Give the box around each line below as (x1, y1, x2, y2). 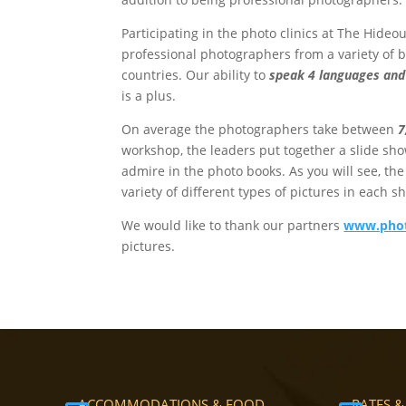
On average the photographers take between (121, 120, 399, 138)
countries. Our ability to (121, 65, 270, 83)
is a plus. (121, 86, 177, 104)
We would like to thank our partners (121, 216, 344, 234)
